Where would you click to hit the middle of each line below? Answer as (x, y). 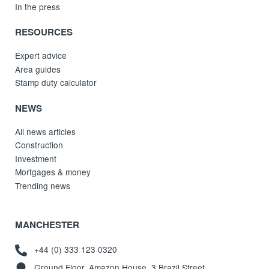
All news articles (46, 131)
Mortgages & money (53, 172)
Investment (36, 158)
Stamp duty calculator (56, 83)
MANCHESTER (47, 224)
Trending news (43, 185)
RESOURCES (44, 32)
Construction (39, 145)
